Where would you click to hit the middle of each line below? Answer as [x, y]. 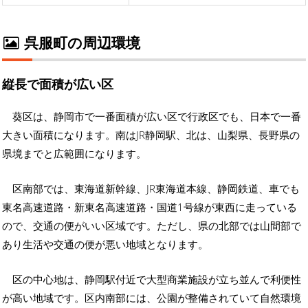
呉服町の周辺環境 [80, 43]
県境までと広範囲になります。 [74, 153]
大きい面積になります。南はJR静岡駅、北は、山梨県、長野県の [151, 134]
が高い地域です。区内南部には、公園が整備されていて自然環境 [152, 297]
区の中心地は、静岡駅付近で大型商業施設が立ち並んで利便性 [157, 279]
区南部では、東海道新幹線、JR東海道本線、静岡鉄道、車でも [156, 188]
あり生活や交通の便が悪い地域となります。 [105, 244]
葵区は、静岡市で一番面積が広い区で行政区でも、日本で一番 [157, 116]
